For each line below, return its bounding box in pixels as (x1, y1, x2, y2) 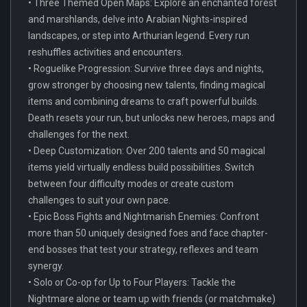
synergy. (28, 260, 64, 271)
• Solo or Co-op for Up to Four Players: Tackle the (28, 276, 236, 288)
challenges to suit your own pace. (28, 194, 171, 206)
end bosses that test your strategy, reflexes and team (28, 243, 258, 255)
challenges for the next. (28, 128, 130, 140)
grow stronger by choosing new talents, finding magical (28, 79, 265, 90)
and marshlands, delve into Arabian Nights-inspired (28, 13, 247, 25)
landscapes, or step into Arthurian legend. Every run (28, 29, 249, 41)
